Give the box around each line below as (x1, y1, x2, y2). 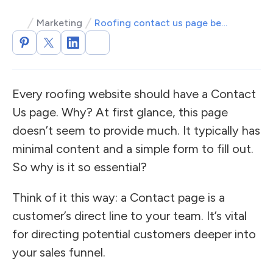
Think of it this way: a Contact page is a (12, 190, 225, 205)
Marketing (37, 17, 82, 29)
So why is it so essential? (12, 160, 147, 174)
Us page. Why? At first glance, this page (12, 105, 228, 119)
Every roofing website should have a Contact (12, 87, 256, 101)
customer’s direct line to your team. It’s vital (12, 208, 247, 223)
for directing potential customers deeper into (12, 227, 256, 241)
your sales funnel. (12, 245, 105, 260)
